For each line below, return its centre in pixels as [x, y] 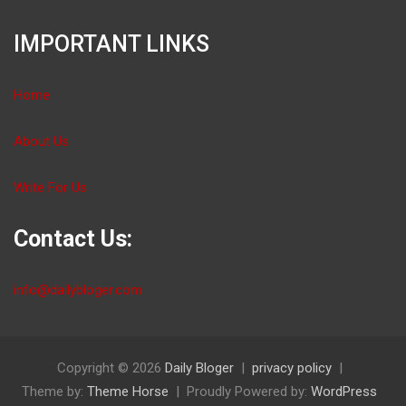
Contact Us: [73, 238]
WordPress [344, 391]
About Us [41, 141]
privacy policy [291, 367]
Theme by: [54, 391]
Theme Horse [128, 391]
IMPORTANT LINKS [111, 43]
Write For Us [50, 187]
